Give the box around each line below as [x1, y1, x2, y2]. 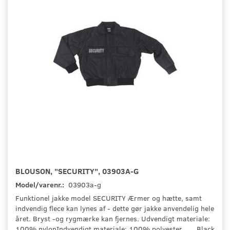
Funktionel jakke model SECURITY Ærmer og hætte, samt [15, 193, 202, 203]
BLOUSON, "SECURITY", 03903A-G [15, 165, 139, 177]
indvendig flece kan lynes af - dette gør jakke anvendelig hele [15, 203, 214, 214]
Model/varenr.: [15, 180, 66, 190]
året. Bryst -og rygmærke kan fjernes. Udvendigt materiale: [15, 214, 210, 224]
